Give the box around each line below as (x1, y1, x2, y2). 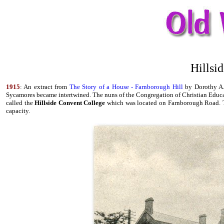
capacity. (6, 107, 30, 114)
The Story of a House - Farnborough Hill (69, 83, 183, 90)
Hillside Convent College (34, 99, 105, 106)
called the (6, 99, 35, 106)
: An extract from (20, 83, 69, 90)
